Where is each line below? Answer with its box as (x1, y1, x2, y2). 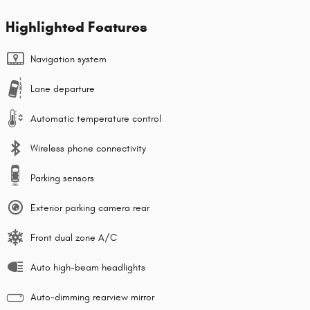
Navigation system (30, 53, 107, 65)
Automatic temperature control (30, 112, 161, 125)
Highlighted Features (6, 17, 147, 36)
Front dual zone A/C (30, 231, 117, 244)
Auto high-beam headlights (30, 261, 145, 273)
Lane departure (30, 82, 95, 95)
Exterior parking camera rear (30, 201, 149, 214)
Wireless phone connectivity (30, 142, 146, 154)
